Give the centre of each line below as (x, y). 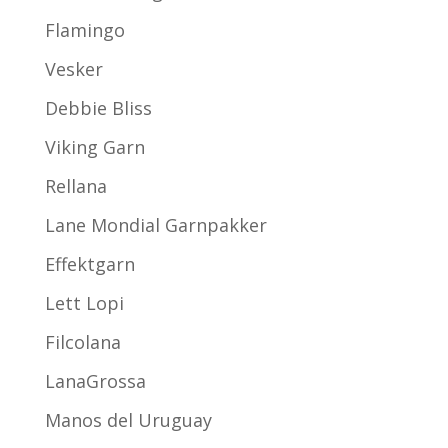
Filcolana (82, 342)
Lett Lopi (84, 303)
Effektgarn (89, 264)
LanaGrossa (95, 381)
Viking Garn (94, 147)
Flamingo (84, 30)
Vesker (73, 69)
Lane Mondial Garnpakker (155, 225)
